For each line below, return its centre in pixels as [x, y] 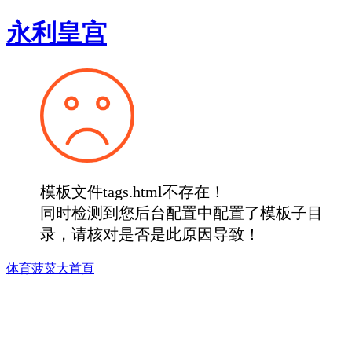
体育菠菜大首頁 [50, 269]
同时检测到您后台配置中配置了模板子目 [182, 213]
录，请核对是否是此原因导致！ [150, 235]
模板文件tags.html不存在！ [133, 192]
